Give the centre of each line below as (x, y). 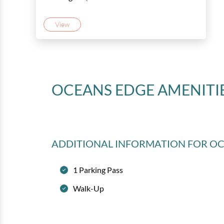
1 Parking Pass (98, 170)
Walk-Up (89, 188)
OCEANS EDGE (103, 89)
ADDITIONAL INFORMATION (120, 143)
